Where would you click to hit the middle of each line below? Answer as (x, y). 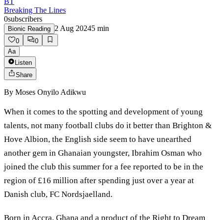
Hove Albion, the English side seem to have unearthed (98, 139)
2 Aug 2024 (73, 28)
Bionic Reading (29, 29)
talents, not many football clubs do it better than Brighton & (108, 126)
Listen (23, 63)
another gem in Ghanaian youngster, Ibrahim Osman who (103, 153)
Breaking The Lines (35, 10)
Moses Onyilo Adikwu (51, 92)
